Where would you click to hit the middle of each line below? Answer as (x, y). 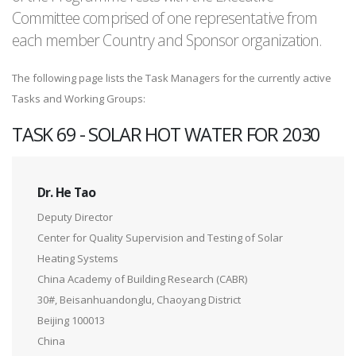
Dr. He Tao (67, 193)
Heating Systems (78, 259)
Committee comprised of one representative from (164, 18)
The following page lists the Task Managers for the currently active (172, 78)
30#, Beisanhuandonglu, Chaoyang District (139, 300)
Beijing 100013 (71, 321)
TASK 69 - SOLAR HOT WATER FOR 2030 (166, 135)
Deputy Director (75, 217)
